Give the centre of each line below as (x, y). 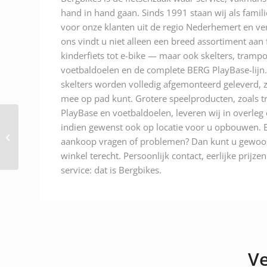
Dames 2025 (42, 149)
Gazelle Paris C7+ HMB (60, 124)
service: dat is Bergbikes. (111, 170)
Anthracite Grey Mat (57, 136)
